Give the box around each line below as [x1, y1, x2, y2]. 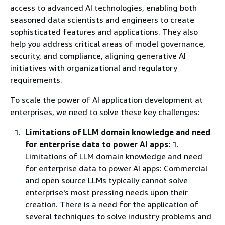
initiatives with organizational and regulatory [10, 63, 177, 73]
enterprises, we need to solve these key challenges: [10, 107, 200, 117]
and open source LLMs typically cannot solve [25, 175, 188, 185]
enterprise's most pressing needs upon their [25, 187, 188, 197]
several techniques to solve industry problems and [25, 211, 211, 221]
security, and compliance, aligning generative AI [10, 51, 186, 61]
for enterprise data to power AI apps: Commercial [25, 163, 207, 173]
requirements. [10, 75, 62, 85]
